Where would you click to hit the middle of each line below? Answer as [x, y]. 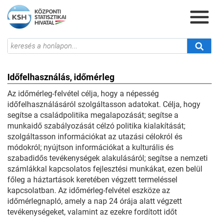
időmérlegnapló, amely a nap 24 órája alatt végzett [95, 201]
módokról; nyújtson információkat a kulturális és [90, 147]
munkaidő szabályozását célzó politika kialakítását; [96, 126]
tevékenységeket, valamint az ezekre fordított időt [92, 212]
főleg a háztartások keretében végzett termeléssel [92, 180]
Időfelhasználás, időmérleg [61, 77]
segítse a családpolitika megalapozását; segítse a [93, 115]
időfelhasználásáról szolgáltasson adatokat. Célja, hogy [104, 104]
